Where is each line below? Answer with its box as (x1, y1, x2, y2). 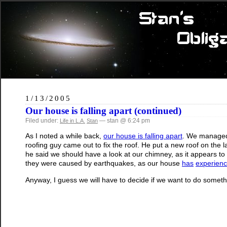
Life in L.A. (60, 118, 85, 124)
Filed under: (25, 117, 60, 124)
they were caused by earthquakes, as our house (25, 159, 182, 168)
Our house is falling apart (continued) (25, 105, 181, 116)
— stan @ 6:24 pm (98, 117, 150, 124)
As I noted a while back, (25, 132, 103, 140)
